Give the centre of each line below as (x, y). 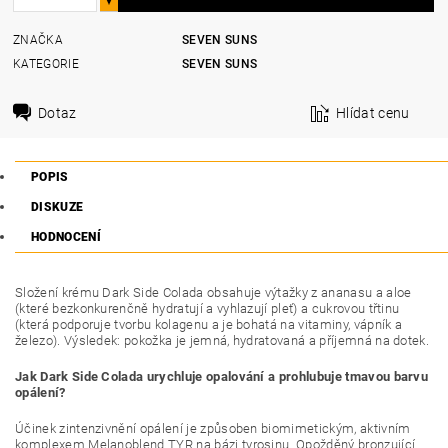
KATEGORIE (46, 63)
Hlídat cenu (373, 112)
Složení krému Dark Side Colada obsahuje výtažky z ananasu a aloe (213, 293)
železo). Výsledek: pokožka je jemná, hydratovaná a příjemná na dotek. (222, 341)
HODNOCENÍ (66, 237)
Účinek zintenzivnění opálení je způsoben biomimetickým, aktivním (213, 429)
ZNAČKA (38, 39)
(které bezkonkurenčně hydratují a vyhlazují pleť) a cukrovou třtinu (207, 309)
